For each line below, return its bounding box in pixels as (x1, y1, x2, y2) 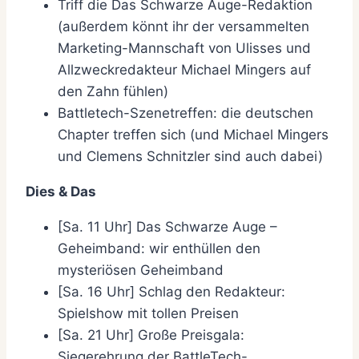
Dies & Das (26, 184, 96, 200)
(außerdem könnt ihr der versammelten (58, 18, 309, 35)
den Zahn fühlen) (58, 83, 168, 100)
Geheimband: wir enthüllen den (58, 240, 260, 257)
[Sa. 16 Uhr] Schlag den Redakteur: (58, 284, 285, 301)
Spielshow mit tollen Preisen (58, 305, 239, 322)
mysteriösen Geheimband (58, 262, 224, 279)
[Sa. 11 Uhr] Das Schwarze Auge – (58, 219, 277, 236)
